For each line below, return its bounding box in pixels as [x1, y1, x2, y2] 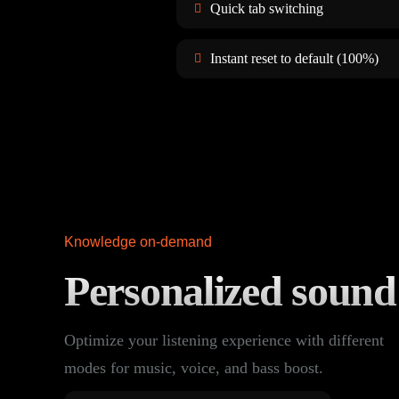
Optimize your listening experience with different [64, 331, 384, 350]
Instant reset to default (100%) [210, 51, 379, 67]
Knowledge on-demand [64, 234, 212, 250]
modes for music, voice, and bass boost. [64, 359, 323, 378]
